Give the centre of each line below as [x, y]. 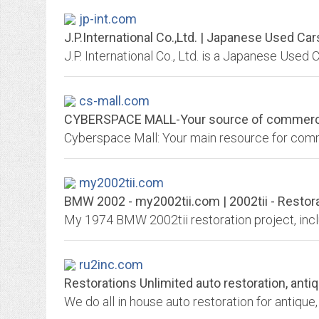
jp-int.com [108, 19]
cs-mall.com [114, 101]
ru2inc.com [111, 265]
